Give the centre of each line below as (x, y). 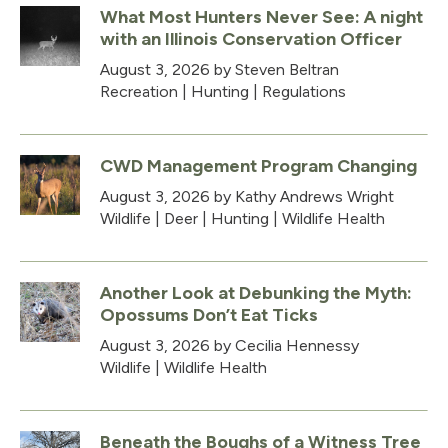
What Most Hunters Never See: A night (261, 16)
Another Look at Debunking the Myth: (256, 292)
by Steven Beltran (274, 69)
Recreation (139, 91)
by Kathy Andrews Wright (302, 196)
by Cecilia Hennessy (284, 345)
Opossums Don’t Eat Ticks (209, 314)
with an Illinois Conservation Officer (251, 38)
